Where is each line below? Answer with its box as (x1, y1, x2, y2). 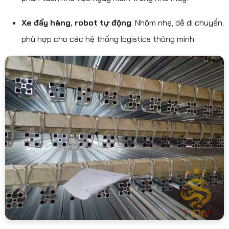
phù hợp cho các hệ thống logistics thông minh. (21, 33, 196, 44)
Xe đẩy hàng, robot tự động (21, 17, 131, 28)
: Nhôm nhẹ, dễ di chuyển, (131, 17, 224, 28)
